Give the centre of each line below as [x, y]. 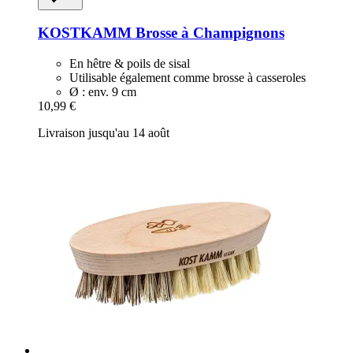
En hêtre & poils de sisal [130, 63]
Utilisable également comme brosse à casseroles [188, 77]
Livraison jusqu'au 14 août [104, 132]
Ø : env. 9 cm [103, 91]
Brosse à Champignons [208, 33]
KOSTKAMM [85, 33]
